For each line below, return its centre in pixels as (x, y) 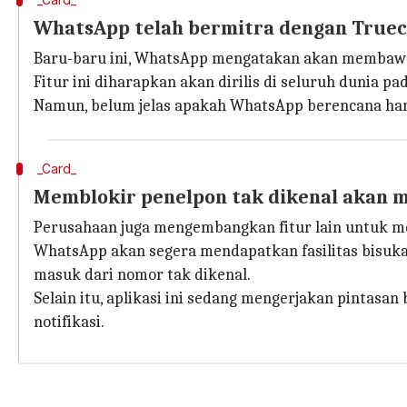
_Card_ (56, 169)
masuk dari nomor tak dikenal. (142, 275)
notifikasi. (69, 322)
